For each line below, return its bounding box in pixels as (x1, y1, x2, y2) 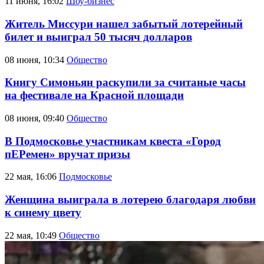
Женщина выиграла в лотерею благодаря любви (5, 193, 256, 206)
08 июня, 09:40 (5, 113, 64, 123)
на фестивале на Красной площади (5, 89, 184, 102)
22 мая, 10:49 (5, 230, 57, 240)
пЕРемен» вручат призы (5, 147, 130, 160)
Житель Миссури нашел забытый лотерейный (5, 17, 243, 30)
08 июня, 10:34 (5, 54, 64, 65)
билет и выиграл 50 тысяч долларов (5, 30, 192, 43)
